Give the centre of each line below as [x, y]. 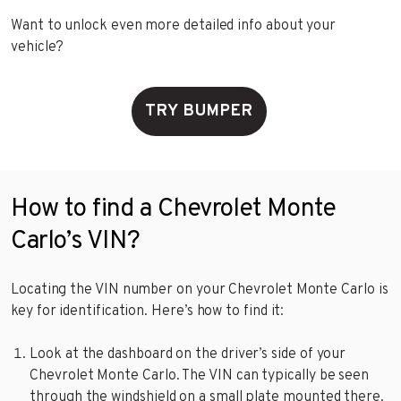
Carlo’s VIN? [76, 241]
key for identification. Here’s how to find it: [148, 311]
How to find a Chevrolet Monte [174, 209]
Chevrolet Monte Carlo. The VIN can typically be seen [200, 375]
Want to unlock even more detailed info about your [174, 26]
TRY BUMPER [199, 111]
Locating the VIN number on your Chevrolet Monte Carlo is [200, 290]
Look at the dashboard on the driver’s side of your [188, 354]
